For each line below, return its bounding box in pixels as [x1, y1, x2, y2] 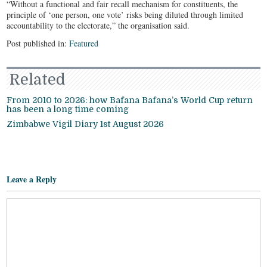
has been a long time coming [7, 104, 129, 114]
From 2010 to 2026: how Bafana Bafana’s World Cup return [7, 95, 253, 105]
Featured [69, 37, 99, 49]
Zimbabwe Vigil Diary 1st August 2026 [7, 119, 164, 129]
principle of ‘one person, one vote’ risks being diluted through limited [7, 8, 244, 20]
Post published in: [7, 37, 70, 49]
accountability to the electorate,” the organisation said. [7, 19, 190, 31]
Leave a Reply [7, 172, 57, 185]
